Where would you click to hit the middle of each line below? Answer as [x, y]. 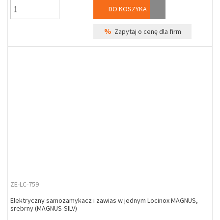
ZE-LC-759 [25, 184]
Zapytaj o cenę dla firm [146, 31]
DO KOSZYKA [127, 9]
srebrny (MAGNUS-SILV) [44, 208]
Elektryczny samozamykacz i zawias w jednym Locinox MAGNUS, [104, 200]
